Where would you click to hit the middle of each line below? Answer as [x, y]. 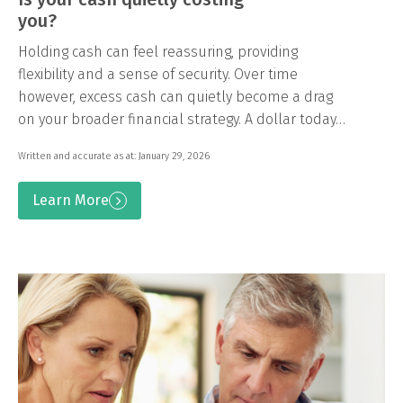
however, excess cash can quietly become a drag [175, 96]
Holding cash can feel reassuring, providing [158, 51]
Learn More [71, 200]
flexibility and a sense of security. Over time [158, 74]
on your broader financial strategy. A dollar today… [182, 119]
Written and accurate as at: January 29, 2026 [114, 156]
